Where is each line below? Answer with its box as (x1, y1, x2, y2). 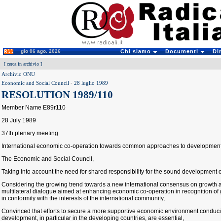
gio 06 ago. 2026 (21, 48, 61, 54)
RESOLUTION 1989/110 (1, 89, 113, 101)
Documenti (165, 48, 200, 54)
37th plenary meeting (1, 130, 58, 137)
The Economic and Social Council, (1, 155, 94, 162)
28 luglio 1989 (74, 80, 108, 86)
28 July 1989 (1, 117, 36, 124)
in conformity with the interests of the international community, (1, 195, 165, 202)
